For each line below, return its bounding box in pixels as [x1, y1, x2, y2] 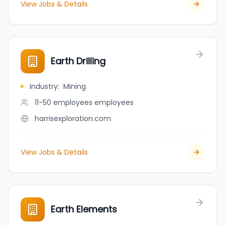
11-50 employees [35, 97, 92, 107]
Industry [30, 81, 58, 91]
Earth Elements [51, 203, 117, 215]
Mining [63, 81, 86, 91]
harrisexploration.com [35, 114, 111, 124]
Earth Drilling [51, 55, 105, 67]
